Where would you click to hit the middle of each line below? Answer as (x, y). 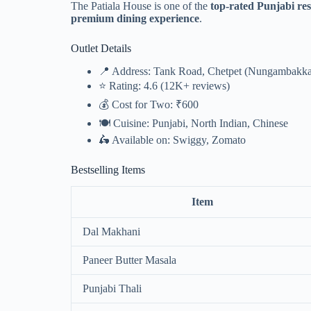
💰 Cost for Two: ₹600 (149, 104)
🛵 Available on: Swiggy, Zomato (172, 140)
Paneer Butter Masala (129, 260)
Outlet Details (101, 48)
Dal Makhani (111, 232)
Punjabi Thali (112, 289)
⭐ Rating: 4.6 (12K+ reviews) (164, 85)
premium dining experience (135, 18)
